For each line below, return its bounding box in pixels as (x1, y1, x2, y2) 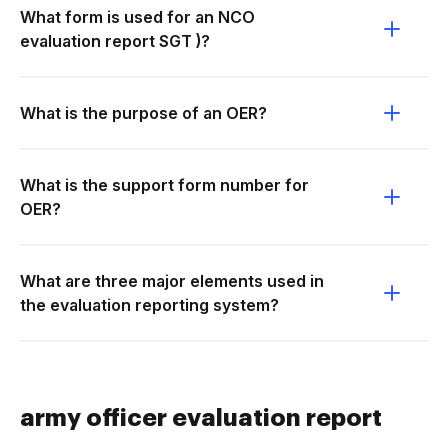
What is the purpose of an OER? (20, 103, 267, 123)
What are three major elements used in (20, 271, 324, 291)
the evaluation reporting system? (20, 295, 279, 315)
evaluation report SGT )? (20, 31, 210, 51)
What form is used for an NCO (20, 7, 255, 27)
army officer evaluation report (20, 406, 382, 430)
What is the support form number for (20, 175, 309, 195)
